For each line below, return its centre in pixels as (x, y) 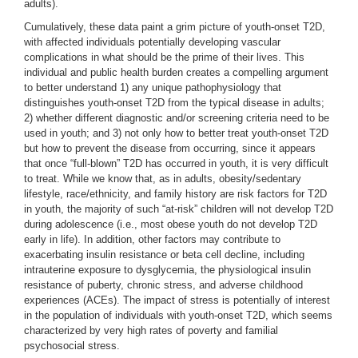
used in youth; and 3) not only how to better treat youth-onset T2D (176, 133)
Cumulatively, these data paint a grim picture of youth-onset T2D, (175, 27)
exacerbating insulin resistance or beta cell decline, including (164, 255)
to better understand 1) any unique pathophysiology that (153, 88)
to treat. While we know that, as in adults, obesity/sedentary (163, 179)
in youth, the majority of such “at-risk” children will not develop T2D (179, 209)
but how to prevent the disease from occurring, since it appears (170, 148)
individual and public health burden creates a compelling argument (176, 72)
